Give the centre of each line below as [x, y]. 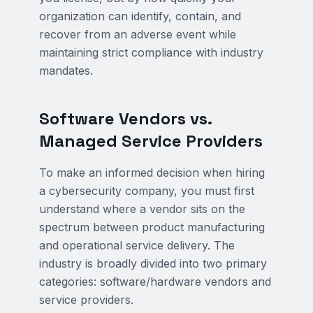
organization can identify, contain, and [140, 16]
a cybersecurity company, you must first [147, 191]
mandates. [66, 71]
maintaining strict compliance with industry [151, 52]
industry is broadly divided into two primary [153, 263]
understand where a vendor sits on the [142, 209]
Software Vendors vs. [125, 118]
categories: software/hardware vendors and [155, 282]
